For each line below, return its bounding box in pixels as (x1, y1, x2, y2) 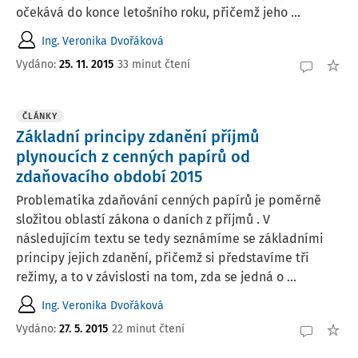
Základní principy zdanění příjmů (16, 127, 260, 146)
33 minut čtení (117, 57, 190, 71)
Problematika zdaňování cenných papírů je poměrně (16, 193, 321, 208)
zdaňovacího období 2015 (16, 167, 202, 186)
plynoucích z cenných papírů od (16, 147, 250, 166)
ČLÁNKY (22, 111, 58, 121)
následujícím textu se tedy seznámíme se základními (16, 231, 324, 246)
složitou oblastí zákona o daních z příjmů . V (16, 212, 270, 227)
